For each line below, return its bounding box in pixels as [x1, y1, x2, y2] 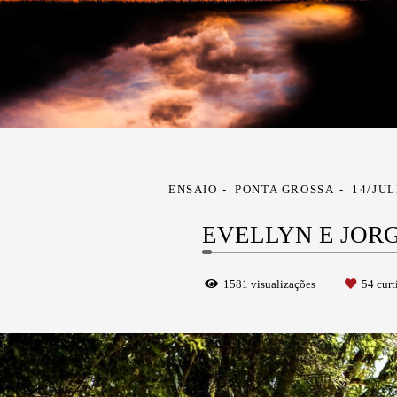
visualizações [247, 276, 318, 291]
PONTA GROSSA [235, 182, 335, 196]
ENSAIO [168, 182, 218, 196]
